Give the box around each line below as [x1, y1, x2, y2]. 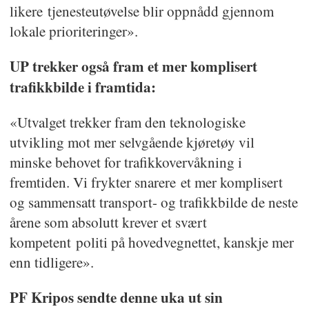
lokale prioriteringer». [9, 21, 138, 41]
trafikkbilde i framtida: [9, 76, 156, 98]
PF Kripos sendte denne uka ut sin [9, 286, 223, 308]
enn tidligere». [9, 252, 94, 272]
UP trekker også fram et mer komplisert [9, 55, 257, 77]
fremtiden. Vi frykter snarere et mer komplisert [9, 172, 283, 192]
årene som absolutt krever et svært [9, 212, 207, 232]
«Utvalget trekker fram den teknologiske [9, 112, 246, 132]
